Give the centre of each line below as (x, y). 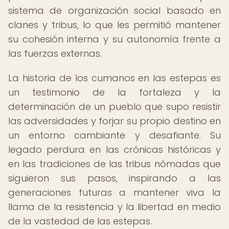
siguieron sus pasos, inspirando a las (114, 178)
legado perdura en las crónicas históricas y (114, 150)
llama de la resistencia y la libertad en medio (114, 207)
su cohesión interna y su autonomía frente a (114, 39)
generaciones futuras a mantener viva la (114, 192)
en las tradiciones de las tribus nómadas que (114, 164)
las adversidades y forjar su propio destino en (114, 121)
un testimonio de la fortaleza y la (114, 92)
